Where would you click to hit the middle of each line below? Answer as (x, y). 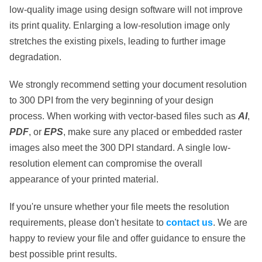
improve (225, 9)
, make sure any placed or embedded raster (153, 132)
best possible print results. (63, 254)
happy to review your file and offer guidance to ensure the (127, 238)
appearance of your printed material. (84, 179)
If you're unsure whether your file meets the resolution (119, 206)
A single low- (204, 147)
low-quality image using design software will (102, 9)
